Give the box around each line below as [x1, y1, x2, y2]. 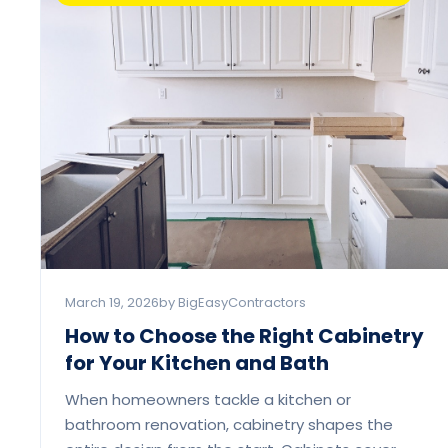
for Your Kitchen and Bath [65, 348, 329, 377]
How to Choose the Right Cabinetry [65, 321, 424, 350]
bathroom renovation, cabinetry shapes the [65, 413, 393, 435]
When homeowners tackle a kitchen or [65, 388, 351, 410]
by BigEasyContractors [159, 292, 306, 312]
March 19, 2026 [65, 292, 159, 312]
